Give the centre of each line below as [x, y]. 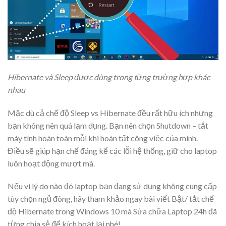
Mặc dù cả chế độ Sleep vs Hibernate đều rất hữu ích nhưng [110, 112]
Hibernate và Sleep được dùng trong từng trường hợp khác [109, 77]
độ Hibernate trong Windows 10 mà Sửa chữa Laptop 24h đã [112, 211]
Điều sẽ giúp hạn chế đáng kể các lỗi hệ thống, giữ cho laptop [112, 150]
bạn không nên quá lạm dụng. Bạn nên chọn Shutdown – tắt [108, 125]
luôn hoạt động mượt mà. [51, 163]
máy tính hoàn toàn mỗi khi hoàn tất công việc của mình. [103, 138]
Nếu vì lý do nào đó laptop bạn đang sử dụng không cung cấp [112, 186]
